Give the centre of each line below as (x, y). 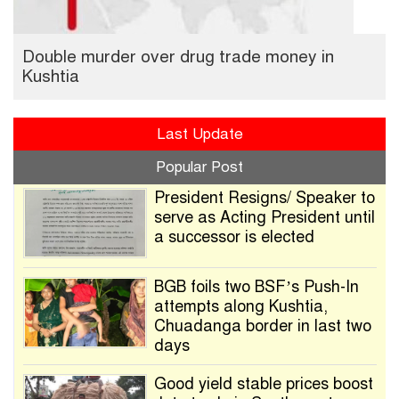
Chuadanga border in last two (262, 326)
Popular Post (199, 167)
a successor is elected (234, 237)
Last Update (199, 134)
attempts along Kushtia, (240, 307)
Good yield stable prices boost (263, 384)
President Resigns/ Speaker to (264, 198)
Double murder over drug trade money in (178, 57)
